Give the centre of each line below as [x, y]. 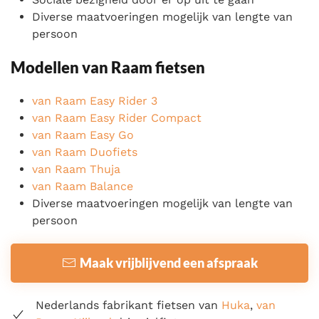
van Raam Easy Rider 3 [95, 100]
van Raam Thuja [76, 169]
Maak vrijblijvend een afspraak [168, 262]
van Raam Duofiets [85, 152]
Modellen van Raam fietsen [108, 67]
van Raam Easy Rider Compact [117, 117]
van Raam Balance [83, 186]
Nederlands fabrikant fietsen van [129, 305]
